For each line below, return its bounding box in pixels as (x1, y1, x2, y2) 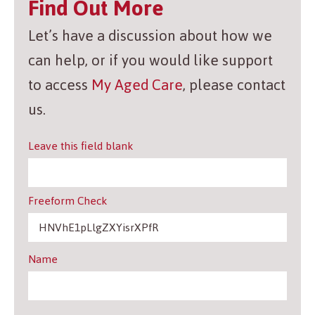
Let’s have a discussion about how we (28, 21, 272, 51)
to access (28, 70, 91, 100)
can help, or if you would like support (28, 46, 273, 75)
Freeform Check (28, 190, 107, 212)
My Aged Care (91, 70, 183, 100)
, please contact (183, 70, 285, 100)
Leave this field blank (28, 135, 133, 157)
